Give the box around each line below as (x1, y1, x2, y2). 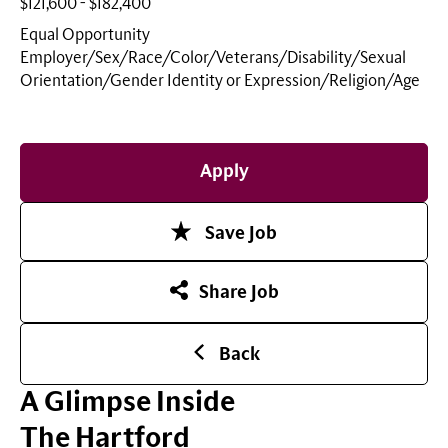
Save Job (205, 224, 277, 243)
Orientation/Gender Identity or (20, 72, 244, 89)
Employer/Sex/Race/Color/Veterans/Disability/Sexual (20, 49, 406, 66)
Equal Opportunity (20, 26, 150, 43)
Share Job (199, 283, 279, 302)
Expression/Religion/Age (244, 72, 420, 89)
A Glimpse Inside (20, 388, 235, 417)
